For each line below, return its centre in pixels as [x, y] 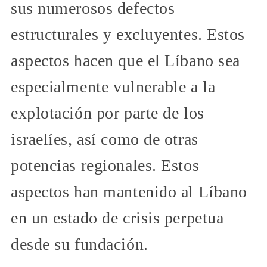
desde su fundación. [80, 244]
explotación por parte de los [108, 113]
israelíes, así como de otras [105, 139]
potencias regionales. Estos [105, 165]
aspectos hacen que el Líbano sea [125, 60]
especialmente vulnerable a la [113, 86]
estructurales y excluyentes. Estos [128, 34]
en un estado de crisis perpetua [117, 218]
